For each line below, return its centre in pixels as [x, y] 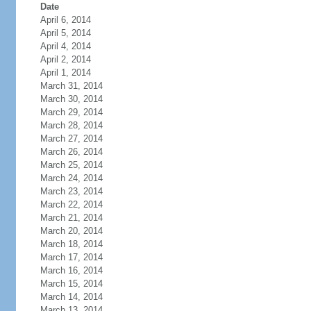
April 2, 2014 [65, 59]
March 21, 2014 [71, 218]
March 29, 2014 [71, 112]
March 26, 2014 [71, 152]
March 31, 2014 [71, 86]
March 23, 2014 [71, 191]
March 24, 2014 [71, 178]
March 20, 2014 [71, 231]
